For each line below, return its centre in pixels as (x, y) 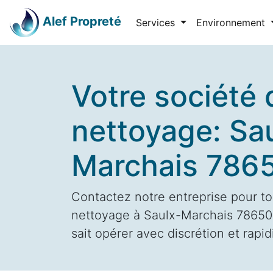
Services (157, 23)
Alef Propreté (82, 22)
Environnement (232, 23)
